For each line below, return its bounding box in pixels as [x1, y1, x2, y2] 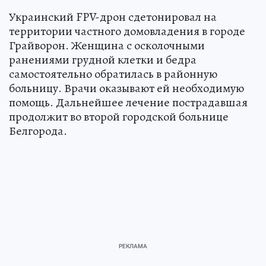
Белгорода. [9, 123, 67, 140]
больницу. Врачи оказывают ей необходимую [9, 80, 244, 97]
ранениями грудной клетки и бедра [9, 52, 197, 68]
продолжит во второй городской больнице [9, 109, 229, 125]
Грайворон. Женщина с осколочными [9, 37, 205, 54]
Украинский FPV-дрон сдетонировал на [9, 9, 217, 26]
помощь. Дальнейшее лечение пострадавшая [9, 94, 248, 111]
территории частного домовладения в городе [9, 23, 245, 40]
